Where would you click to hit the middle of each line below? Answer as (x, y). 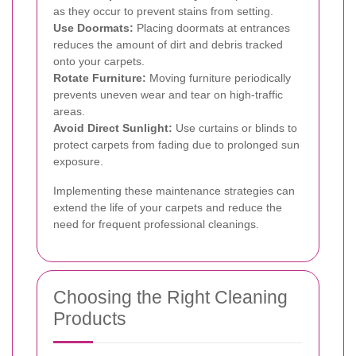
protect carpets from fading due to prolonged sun (176, 144)
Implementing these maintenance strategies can (174, 190)
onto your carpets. (99, 61)
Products (90, 318)
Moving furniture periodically (219, 77)
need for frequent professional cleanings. (156, 224)
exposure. (78, 161)
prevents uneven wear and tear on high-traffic (168, 94)
